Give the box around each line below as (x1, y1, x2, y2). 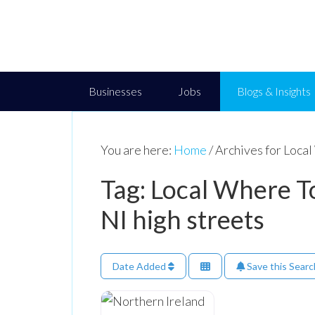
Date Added (112, 259, 168, 272)
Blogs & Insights (237, 84, 311, 98)
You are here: (101, 142, 174, 157)
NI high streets (101, 204, 264, 235)
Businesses (89, 84, 142, 98)
